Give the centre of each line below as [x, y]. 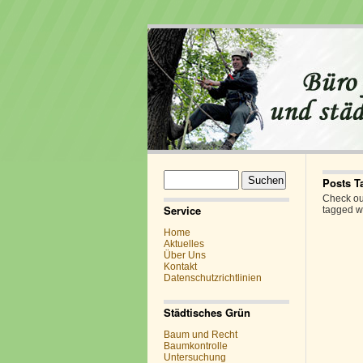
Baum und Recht [201, 335]
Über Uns [185, 255]
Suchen [180, 175]
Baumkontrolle [196, 346]
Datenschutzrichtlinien [213, 278]
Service [182, 210]
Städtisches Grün [207, 312]
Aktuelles [184, 244]
